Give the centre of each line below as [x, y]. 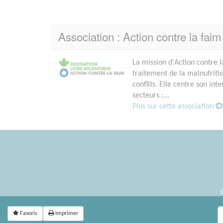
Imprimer [66, 214]
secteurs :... [151, 96]
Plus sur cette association [174, 107]
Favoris [28, 214]
